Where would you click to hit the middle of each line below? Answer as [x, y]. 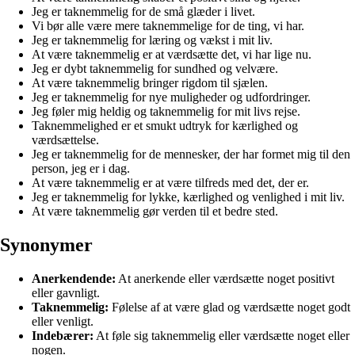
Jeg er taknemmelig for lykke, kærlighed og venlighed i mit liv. [188, 197]
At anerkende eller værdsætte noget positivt [225, 278]
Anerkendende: [74, 278]
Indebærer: [63, 335]
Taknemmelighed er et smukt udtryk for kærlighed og [165, 125]
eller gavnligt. [66, 292]
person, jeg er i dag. [81, 168]
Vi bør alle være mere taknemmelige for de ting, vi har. [168, 25]
